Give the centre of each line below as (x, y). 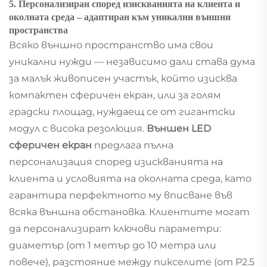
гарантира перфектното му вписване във (121, 195)
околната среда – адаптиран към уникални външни (120, 17)
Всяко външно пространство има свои (111, 45)
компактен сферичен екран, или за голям (115, 95)
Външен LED (179, 128)
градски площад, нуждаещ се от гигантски (122, 111)
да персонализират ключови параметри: (115, 228)
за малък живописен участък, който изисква (123, 78)
